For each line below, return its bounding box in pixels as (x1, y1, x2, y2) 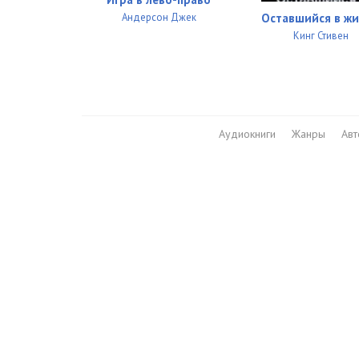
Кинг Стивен (293, 29, 349, 43)
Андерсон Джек (121, 10, 196, 24)
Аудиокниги (218, 127, 276, 142)
